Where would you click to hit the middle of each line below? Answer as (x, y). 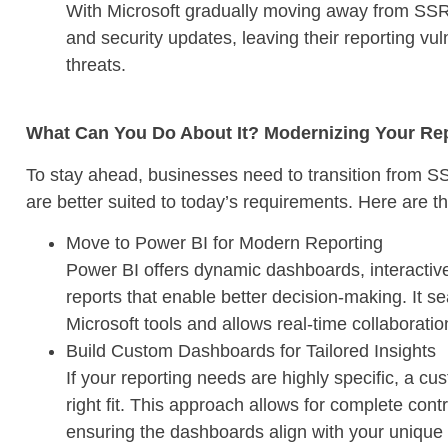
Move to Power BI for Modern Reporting (224, 242)
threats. (96, 64)
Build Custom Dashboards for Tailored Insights (251, 350)
